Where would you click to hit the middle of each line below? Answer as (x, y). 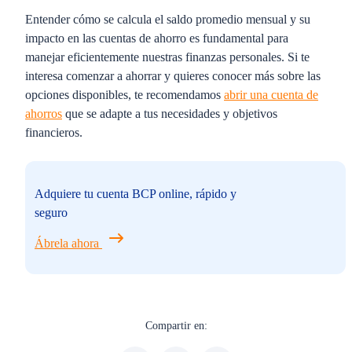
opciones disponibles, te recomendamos (125, 95)
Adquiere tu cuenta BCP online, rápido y (136, 194)
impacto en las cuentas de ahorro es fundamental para (157, 38)
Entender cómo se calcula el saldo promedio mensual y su (168, 19)
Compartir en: (176, 326)
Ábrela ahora (68, 243)
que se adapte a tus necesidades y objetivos (170, 114)
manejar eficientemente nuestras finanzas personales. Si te (167, 57)
